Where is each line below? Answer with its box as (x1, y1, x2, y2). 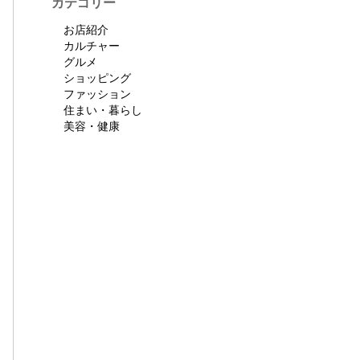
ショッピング (63, 72, 131, 84)
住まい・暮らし (63, 104, 142, 117)
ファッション (63, 88, 131, 100)
